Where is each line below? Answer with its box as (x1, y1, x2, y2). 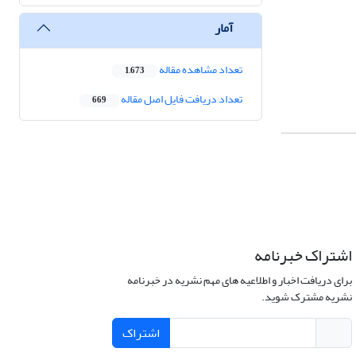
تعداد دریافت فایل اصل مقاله (119, 88, 242, 110)
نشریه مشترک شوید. (261, 286, 352, 308)
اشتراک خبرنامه (253, 240, 352, 272)
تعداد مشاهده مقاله (157, 59, 242, 81)
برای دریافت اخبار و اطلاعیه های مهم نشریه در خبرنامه (126, 269, 352, 292)
